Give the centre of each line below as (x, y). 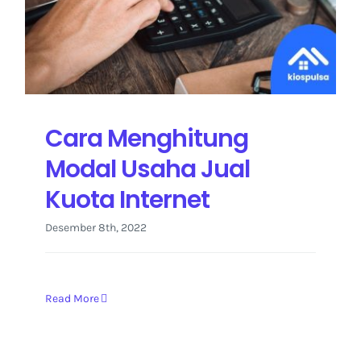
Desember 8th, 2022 (96, 227)
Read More (72, 298)
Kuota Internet (127, 199)
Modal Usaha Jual (147, 168)
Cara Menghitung (147, 138)
